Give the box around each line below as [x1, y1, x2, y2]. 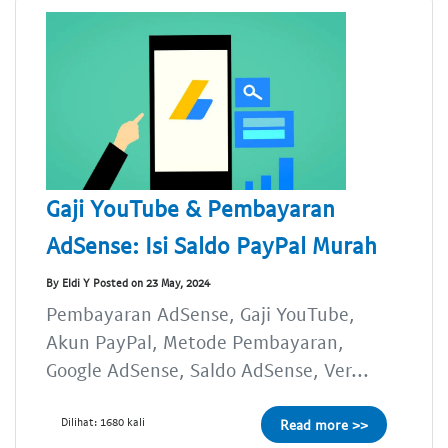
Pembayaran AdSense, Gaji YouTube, [46, 301, 355, 325]
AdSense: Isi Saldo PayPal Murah [46, 230, 377, 259]
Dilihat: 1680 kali [61, 414, 145, 428]
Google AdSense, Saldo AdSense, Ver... [46, 357, 369, 381]
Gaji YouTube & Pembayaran [46, 193, 335, 222]
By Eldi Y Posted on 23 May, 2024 [46, 276, 210, 289]
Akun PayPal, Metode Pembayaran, [46, 329, 344, 353]
